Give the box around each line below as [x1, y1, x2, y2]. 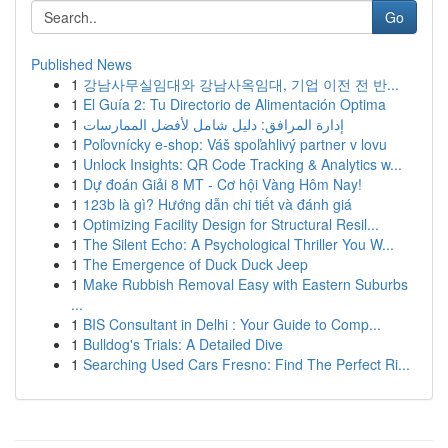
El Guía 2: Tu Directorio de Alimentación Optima [83, 94, 386, 114]
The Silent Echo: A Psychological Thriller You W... [83, 234, 394, 254]
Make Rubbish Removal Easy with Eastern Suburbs [83, 274, 408, 294]
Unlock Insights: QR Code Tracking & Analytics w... [83, 154, 402, 174]
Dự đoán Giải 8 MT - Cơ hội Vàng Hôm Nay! [83, 174, 362, 194]
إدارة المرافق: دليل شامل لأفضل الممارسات [83, 114, 344, 134]
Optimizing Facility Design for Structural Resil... [83, 214, 379, 234]
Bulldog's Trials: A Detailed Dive [83, 334, 283, 354]
